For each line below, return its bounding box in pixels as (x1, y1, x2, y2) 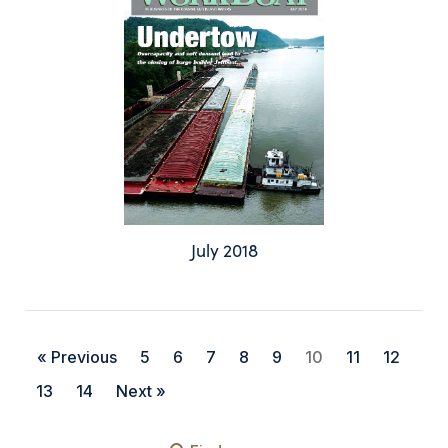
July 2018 (190, 237, 258, 262)
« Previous (37, 346, 117, 367)
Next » (116, 380, 166, 401)
